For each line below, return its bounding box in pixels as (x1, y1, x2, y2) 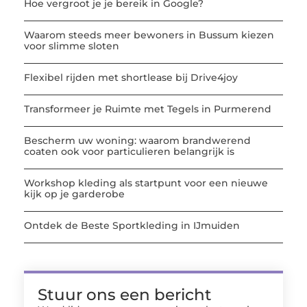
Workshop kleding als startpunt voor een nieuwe (24, 177, 268, 190)
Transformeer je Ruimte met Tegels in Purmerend (24, 103, 271, 116)
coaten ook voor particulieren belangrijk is (24, 145, 234, 158)
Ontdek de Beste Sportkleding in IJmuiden (24, 219, 240, 232)
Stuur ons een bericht (38, 285, 212, 305)
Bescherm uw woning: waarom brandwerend (24, 134, 251, 147)
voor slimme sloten (24, 40, 119, 53)
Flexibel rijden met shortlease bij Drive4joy (24, 71, 238, 84)
